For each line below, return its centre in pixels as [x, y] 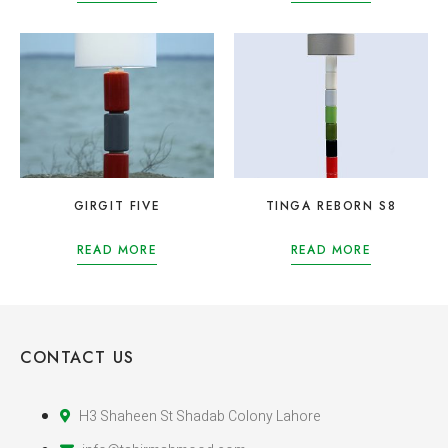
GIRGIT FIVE [117, 206]
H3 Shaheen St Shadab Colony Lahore [200, 417]
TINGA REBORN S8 [331, 206]
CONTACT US [77, 358]
